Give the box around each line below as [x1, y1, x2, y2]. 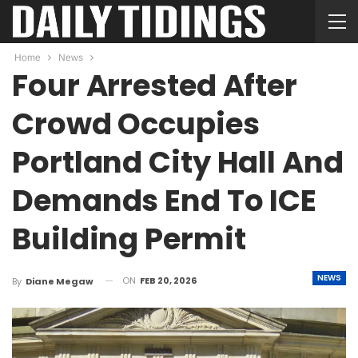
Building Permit [12, 218, 246, 260]
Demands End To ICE [12, 180, 317, 221]
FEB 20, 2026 [140, 274, 197, 287]
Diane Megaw [26, 274, 93, 288]
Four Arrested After [12, 65, 298, 106]
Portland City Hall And [12, 141, 344, 183]
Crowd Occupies [12, 103, 260, 145]
